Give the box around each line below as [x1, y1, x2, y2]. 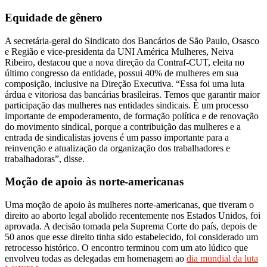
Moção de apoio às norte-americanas [5, 175, 184, 188]
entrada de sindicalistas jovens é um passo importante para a [5, 132, 229, 142]
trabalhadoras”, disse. [5, 153, 85, 164]
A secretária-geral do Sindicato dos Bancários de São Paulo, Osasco [5, 35, 259, 46]
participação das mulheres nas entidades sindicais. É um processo [5, 100, 249, 110]
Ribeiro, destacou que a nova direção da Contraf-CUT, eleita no [5, 57, 244, 67]
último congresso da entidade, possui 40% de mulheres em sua [5, 67, 238, 78]
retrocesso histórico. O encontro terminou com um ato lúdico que [5, 243, 248, 253]
